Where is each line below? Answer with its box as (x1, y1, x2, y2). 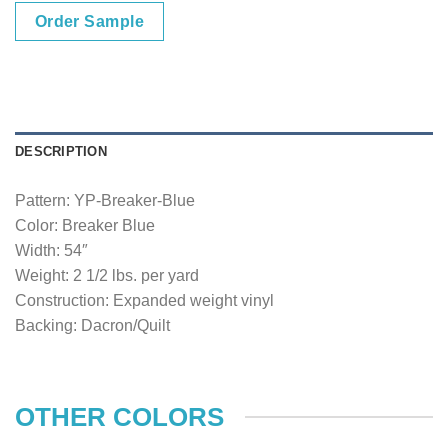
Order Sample (34, 13, 145, 31)
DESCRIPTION (15, 144, 107, 160)
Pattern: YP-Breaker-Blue (15, 192, 195, 210)
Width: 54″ (15, 242, 88, 260)
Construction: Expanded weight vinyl (15, 292, 274, 310)
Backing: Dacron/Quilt (15, 317, 170, 335)
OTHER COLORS (15, 401, 224, 432)
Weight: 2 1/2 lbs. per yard (15, 267, 199, 285)
